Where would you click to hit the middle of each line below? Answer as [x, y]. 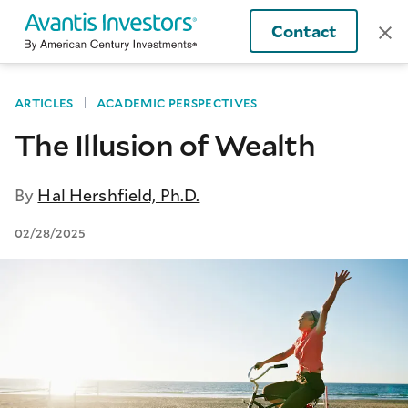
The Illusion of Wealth [165, 145]
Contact [303, 31]
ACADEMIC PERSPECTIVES [177, 102]
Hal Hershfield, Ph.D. [119, 195]
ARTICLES [44, 102]
